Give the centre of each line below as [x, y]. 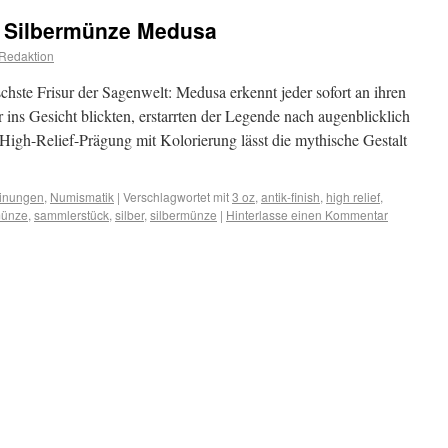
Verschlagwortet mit [176, 196]
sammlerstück [71, 214]
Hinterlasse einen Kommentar [307, 214]
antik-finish [290, 196]
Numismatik [82, 196]
